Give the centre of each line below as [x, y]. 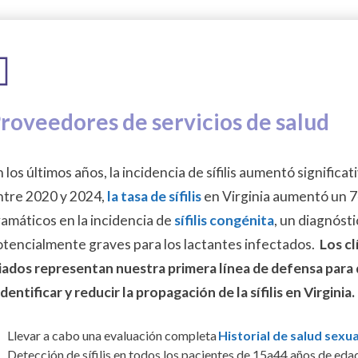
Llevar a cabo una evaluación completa [113, 335]
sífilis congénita [225, 221]
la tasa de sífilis [155, 197]
